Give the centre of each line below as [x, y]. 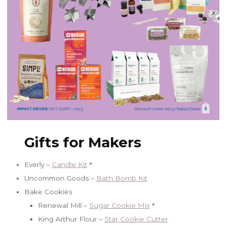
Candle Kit [69, 164]
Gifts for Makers [82, 142]
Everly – [38, 164]
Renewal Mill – [63, 205]
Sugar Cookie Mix [119, 205]
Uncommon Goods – [60, 178]
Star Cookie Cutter [136, 219]
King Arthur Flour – [71, 219]
